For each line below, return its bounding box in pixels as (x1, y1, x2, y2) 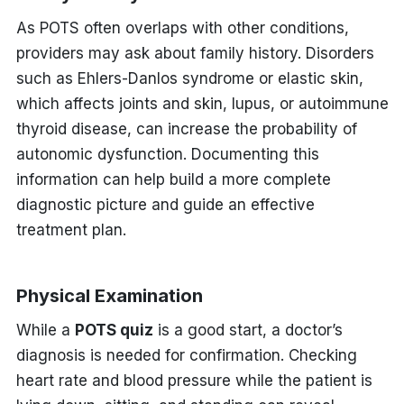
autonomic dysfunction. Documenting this (15, 144, 319, 163)
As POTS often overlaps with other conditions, (15, 18, 349, 37)
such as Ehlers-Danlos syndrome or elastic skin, (15, 69, 363, 87)
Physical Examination (15, 284, 203, 307)
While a (15, 320, 75, 339)
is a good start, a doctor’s (152, 320, 343, 339)
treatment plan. (15, 220, 126, 239)
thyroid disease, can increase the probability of (15, 119, 357, 138)
